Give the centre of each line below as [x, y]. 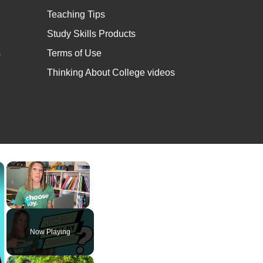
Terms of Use [75, 53]
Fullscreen [94, 214]
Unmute [36, 214]
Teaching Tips [76, 14]
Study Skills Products [92, 34]
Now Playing [50, 232]
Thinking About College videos [111, 73]
